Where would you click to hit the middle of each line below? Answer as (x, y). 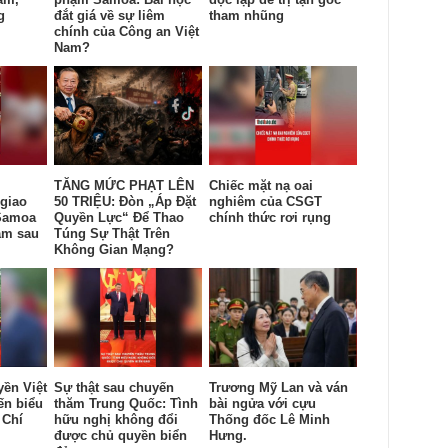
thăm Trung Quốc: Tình (126, 403)
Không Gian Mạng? (114, 249)
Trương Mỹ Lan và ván (278, 387)
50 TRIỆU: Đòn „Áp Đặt (125, 201)
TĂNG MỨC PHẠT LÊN (124, 185)
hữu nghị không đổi (116, 419)
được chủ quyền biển (120, 435)
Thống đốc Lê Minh (269, 419)
